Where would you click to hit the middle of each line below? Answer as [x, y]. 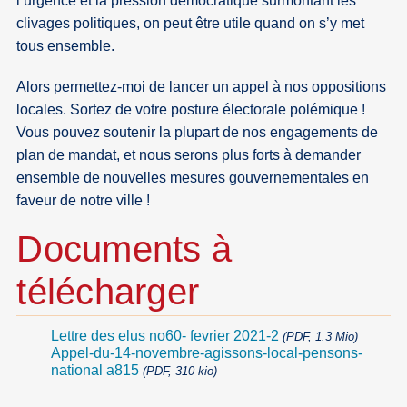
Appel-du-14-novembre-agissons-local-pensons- [206, 353]
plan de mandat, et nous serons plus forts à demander [189, 155]
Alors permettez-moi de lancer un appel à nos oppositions [202, 87]
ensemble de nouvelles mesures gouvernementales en [193, 178]
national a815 [94, 371]
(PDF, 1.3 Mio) [320, 337]
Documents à [124, 248]
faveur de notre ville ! [84, 201]
